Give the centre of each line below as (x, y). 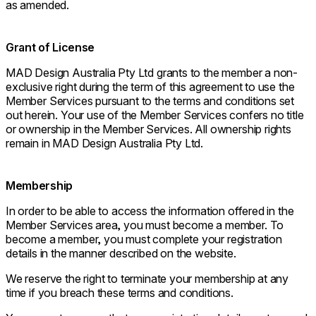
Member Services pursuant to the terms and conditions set (150, 101)
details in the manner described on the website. (121, 254)
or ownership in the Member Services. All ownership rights (148, 129)
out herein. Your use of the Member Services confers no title (155, 115)
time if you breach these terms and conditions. (120, 293)
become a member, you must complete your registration (144, 239)
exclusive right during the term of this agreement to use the (150, 87)
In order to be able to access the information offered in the (150, 211)
